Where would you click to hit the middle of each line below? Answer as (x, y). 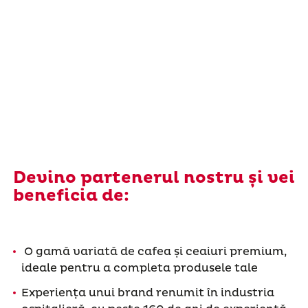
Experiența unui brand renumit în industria (147, 293)
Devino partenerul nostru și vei (154, 178)
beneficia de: (71, 196)
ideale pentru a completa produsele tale (141, 268)
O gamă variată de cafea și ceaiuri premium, (154, 251)
